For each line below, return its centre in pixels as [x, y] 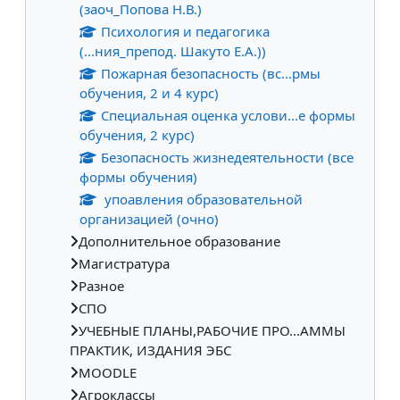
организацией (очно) [149, 218]
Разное [101, 285]
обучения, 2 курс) [137, 134]
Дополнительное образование [179, 241]
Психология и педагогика [185, 31]
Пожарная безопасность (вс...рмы [210, 73]
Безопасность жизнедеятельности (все [227, 157]
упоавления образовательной [201, 199]
